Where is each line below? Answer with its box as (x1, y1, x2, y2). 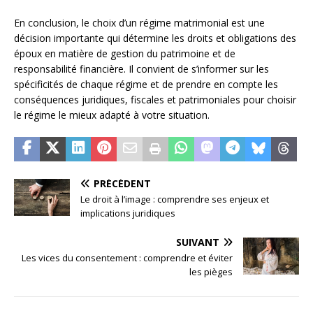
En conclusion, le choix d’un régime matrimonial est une (14, 15, 265, 29)
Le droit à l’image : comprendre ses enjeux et (80, 192, 269, 205)
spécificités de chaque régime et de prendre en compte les (14, 77, 278, 91)
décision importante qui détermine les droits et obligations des (14, 31, 296, 45)
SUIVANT (176, 235, 219, 249)
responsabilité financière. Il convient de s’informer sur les (14, 61, 269, 75)
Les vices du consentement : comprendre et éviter (22, 251, 233, 264)
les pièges (189, 265, 233, 278)
